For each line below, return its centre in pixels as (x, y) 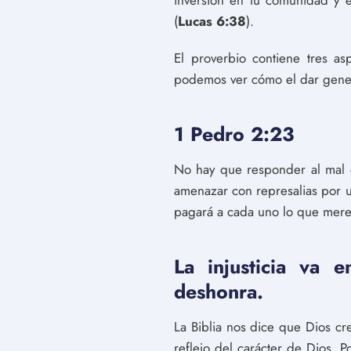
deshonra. (219, 291)
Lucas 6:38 (212, 21)
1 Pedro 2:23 (234, 134)
